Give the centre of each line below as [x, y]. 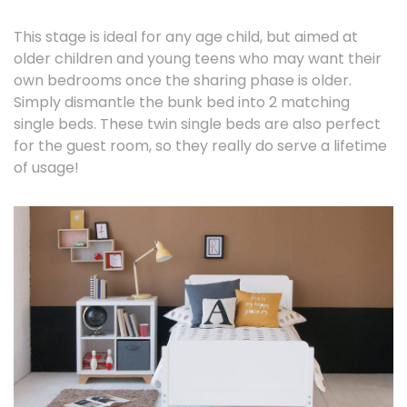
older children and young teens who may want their [198, 58]
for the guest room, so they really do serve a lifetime [200, 145]
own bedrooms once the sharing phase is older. [183, 80]
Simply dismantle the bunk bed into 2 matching [182, 102]
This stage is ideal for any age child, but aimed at [186, 36]
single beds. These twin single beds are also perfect [197, 124]
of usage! [46, 167]
